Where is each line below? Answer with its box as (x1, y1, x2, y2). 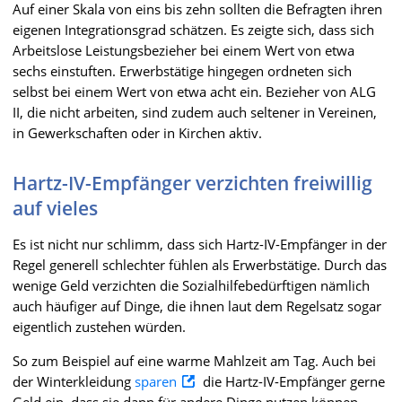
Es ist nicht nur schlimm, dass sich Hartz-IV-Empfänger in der (13, 234, 387, 253)
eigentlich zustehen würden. (13, 317, 186, 336)
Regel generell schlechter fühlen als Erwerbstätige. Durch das (13, 255, 387, 274)
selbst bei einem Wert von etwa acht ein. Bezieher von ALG (13, 82, 376, 100)
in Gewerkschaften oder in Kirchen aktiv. (13, 123, 262, 142)
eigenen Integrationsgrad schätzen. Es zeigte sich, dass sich (13, 20, 374, 39)
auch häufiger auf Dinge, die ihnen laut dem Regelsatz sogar (13, 296, 381, 315)
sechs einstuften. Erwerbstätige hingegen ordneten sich (13, 61, 352, 80)
